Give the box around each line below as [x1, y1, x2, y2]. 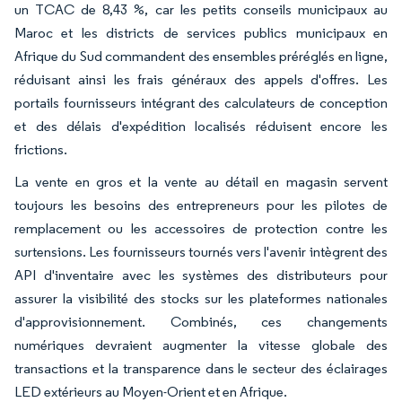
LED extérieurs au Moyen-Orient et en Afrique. [14, 382, 287, 400]
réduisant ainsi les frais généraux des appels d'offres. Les [14, 70, 388, 88]
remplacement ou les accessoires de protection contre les [14, 219, 388, 237]
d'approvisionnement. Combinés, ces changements [14, 312, 388, 330]
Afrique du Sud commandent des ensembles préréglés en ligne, [14, 47, 388, 65]
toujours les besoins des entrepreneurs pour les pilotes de [14, 196, 388, 214]
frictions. [14, 140, 67, 158]
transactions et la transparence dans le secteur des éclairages [14, 359, 388, 377]
